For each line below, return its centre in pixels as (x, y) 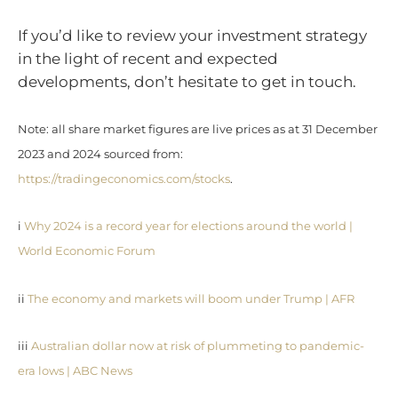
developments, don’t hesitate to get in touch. (187, 82)
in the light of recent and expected (148, 59)
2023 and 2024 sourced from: (100, 154)
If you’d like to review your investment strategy (192, 36)
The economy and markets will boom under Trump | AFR (191, 298)
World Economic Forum (87, 251)
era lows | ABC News (75, 371)
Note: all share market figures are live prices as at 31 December (198, 129)
